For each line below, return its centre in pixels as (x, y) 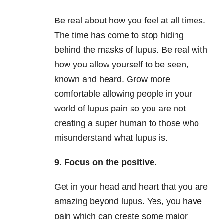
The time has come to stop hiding (119, 35)
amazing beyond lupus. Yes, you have (128, 202)
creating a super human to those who (127, 123)
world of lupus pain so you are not (120, 109)
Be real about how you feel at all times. (130, 21)
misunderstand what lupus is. (111, 138)
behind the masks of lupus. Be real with (131, 50)
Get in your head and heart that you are (131, 187)
